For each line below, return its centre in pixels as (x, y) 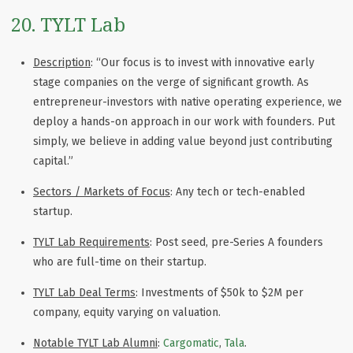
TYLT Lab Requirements (91, 242)
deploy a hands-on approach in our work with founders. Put (184, 121)
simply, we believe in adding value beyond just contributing (183, 141)
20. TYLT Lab (68, 24)
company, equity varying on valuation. (127, 312)
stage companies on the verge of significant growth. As (171, 82)
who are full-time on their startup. (120, 262)
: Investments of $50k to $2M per (219, 292)
